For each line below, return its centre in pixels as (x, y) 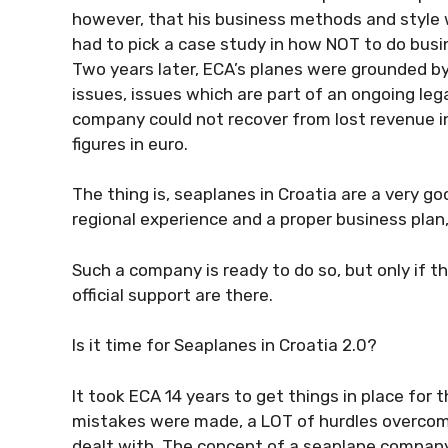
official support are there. (174, 294)
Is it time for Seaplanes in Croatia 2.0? (224, 345)
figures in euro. (132, 143)
